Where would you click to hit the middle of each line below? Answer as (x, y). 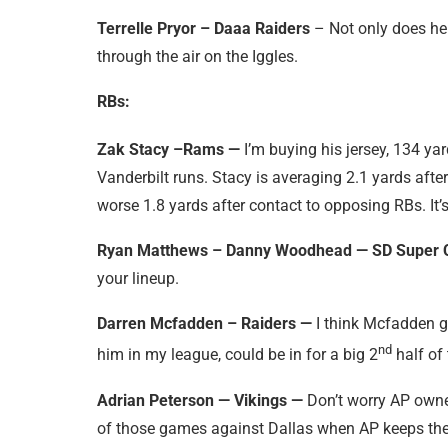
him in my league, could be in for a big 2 (237, 355)
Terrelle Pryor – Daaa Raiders (203, 28)
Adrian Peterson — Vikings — (202, 400)
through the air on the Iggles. (197, 56)
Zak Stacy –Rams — (170, 150)
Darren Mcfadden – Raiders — (206, 324)
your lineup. (138, 279)
